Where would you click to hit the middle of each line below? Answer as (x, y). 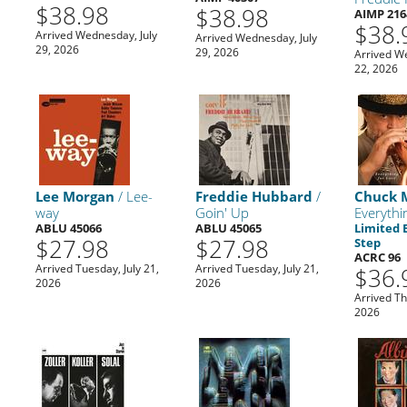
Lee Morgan (75, 196)
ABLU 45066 (69, 228)
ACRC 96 (378, 257)
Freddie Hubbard (253, 196)
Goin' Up (222, 212)
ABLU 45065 (228, 228)
